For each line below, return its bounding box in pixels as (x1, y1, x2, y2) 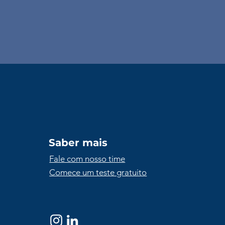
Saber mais (49, 137, 108, 149)
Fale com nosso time (49, 154, 126, 164)
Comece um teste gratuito (49, 167, 147, 177)
